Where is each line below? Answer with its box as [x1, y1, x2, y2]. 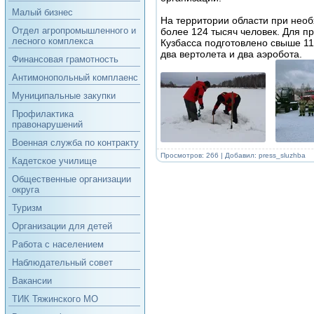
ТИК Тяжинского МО [11, 294, 98, 304]
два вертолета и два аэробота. [160, 48, 302, 60]
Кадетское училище [11, 156, 97, 166]
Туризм [11, 203, 42, 213]
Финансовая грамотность [11, 54, 118, 64]
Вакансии [11, 275, 52, 286]
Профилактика [11, 109, 74, 119]
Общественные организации [11, 174, 131, 184]
